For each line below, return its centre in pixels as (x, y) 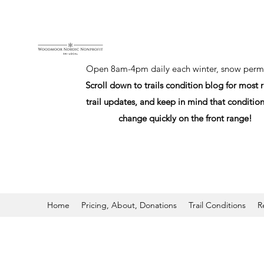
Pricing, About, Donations (129, 205)
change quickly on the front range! (185, 118)
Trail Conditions (217, 205)
